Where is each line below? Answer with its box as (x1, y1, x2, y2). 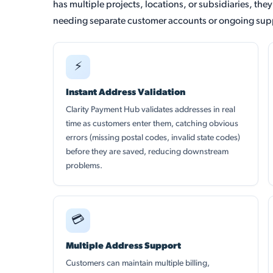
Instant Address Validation (66, 88, 186, 97)
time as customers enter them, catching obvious (66, 119, 239, 129)
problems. (66, 161, 103, 171)
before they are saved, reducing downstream (66, 147, 229, 157)
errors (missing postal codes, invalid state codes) (66, 133, 241, 143)
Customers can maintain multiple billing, (66, 259, 210, 268)
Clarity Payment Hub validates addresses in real (66, 105, 236, 115)
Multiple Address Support (66, 242, 182, 251)
